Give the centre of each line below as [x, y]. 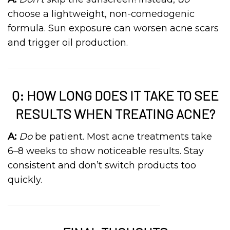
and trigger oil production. [68, 43]
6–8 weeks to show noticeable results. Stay [106, 151]
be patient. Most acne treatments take [122, 137]
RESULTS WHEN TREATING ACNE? [115, 114]
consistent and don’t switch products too [102, 165]
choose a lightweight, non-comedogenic [101, 14]
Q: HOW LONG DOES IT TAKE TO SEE [115, 95]
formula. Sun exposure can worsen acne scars [113, 28]
